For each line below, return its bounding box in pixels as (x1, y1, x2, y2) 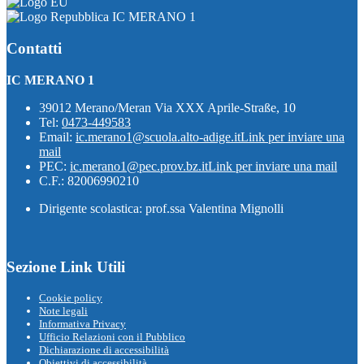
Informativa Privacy (39, 318, 126, 330)
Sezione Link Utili (6, 258, 125, 276)
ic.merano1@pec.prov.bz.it (70, 158, 208, 173)
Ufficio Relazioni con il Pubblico (39, 331, 185, 343)
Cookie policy (39, 292, 102, 304)
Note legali (39, 305, 88, 317)
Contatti (6, 39, 62, 57)
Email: (39, 129, 76, 144)
